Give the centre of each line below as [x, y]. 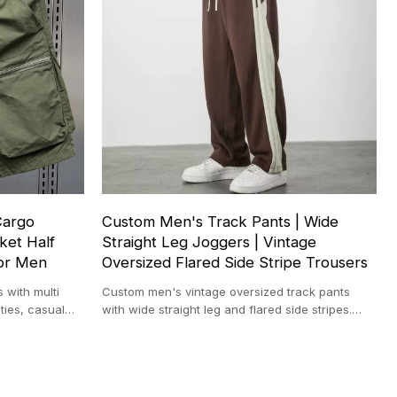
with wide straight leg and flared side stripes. [227, 309]
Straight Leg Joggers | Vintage [210, 241]
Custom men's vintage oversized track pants [226, 291]
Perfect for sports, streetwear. [186, 327]
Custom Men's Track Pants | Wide [221, 221]
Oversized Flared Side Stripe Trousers [235, 262]
